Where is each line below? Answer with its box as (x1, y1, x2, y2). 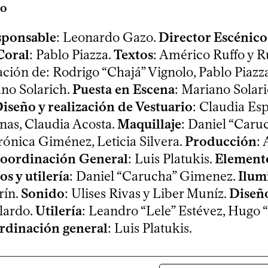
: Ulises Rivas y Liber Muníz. (65, 185, 229, 202)
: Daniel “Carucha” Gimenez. (69, 168, 238, 185)
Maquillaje (117, 116, 181, 133)
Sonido (21, 185, 65, 202)
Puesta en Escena (72, 81, 175, 98)
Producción (185, 133, 257, 150)
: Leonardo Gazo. (56, 29, 159, 46)
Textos (114, 47, 153, 63)
